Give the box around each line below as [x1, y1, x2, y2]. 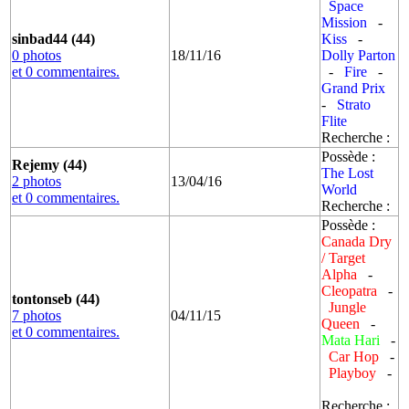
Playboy [329, 364, 376, 381]
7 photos [12, 307, 61, 323]
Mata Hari [321, 331, 380, 348]
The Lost [321, 164, 373, 181]
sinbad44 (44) [12, 30, 95, 47]
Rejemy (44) [12, 156, 87, 173]
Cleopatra [321, 282, 377, 299]
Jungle [329, 299, 366, 315]
